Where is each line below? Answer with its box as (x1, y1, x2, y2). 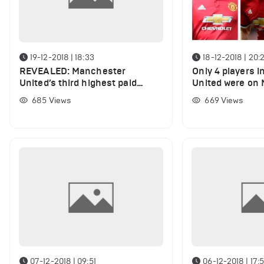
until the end (192, 89, 249, 101)
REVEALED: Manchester (19, 65, 126, 77)
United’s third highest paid (19, 77, 137, 89)
